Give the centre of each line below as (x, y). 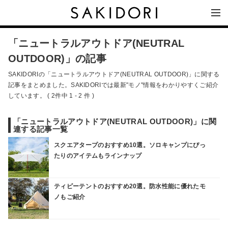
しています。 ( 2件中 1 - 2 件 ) (51, 96)
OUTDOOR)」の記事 (57, 59)
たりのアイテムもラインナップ (98, 155)
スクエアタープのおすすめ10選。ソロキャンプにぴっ (130, 145)
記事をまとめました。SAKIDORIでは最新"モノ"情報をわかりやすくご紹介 (113, 85)
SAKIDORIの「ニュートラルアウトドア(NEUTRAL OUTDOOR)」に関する (114, 74)
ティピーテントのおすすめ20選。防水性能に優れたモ (130, 186)
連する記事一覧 (41, 129)
